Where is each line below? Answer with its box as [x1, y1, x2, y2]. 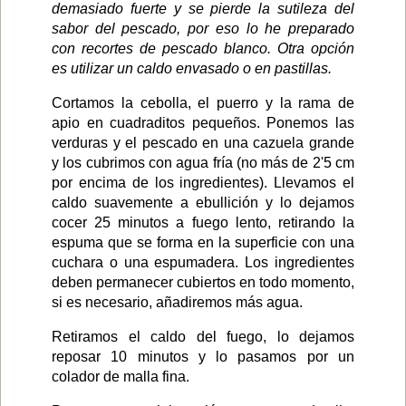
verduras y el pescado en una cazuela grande [52, 134, 354, 150]
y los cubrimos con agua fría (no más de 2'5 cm [52, 154, 354, 170]
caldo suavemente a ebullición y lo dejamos [52, 194, 354, 210]
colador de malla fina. [52, 368, 189, 384]
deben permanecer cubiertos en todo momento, [52, 274, 354, 290]
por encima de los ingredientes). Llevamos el [52, 174, 354, 190]
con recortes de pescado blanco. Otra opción [52, 40, 354, 56]
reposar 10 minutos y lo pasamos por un [52, 348, 354, 364]
